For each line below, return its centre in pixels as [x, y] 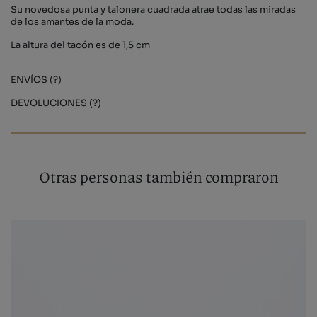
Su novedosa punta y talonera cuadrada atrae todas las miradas [153, 10]
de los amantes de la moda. [72, 22]
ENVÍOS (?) [36, 80]
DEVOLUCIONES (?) [56, 103]
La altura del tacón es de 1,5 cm [80, 45]
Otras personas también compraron [158, 176]
